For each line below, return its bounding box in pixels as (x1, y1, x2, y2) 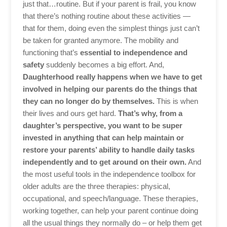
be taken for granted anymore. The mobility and (22, 35, 178, 45)
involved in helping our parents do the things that (22, 84, 197, 93)
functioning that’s (22, 48, 80, 57)
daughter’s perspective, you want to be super (22, 121, 182, 130)
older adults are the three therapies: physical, (22, 181, 170, 191)
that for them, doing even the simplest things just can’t (22, 23, 200, 32)
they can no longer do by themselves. (22, 96, 155, 105)
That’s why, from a (118, 108, 182, 118)
